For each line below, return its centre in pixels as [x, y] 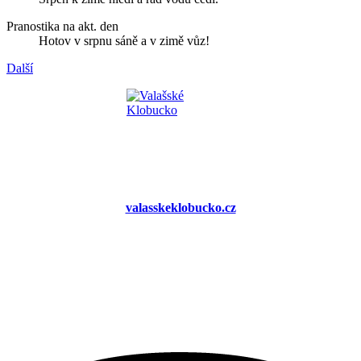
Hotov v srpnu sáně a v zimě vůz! [124, 41]
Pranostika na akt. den [62, 27]
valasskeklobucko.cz [180, 208]
